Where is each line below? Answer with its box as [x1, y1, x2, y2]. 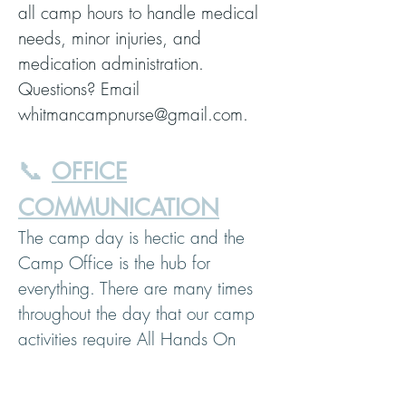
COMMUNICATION [18, 193, 219, 222]
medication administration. [18, 52, 204, 75]
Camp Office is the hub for [18, 251, 210, 275]
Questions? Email [18, 77, 140, 101]
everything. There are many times [18, 276, 253, 300]
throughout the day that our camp [18, 302, 255, 325]
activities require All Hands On [18, 327, 236, 351]
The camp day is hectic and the [18, 226, 245, 249]
